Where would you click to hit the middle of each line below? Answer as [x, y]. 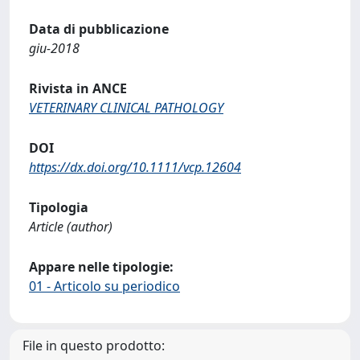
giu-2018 [54, 48]
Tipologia [59, 207]
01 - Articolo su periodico [104, 286]
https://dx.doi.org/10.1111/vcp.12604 [135, 167]
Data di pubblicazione [99, 29]
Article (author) [71, 226]
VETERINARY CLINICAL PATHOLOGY [126, 107]
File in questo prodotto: [94, 345]
